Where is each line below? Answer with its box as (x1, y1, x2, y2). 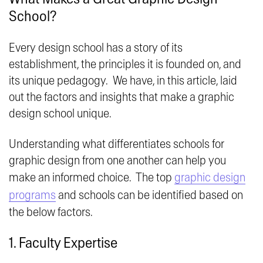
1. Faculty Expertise (9, 236, 117, 251)
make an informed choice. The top (9, 171, 174, 184)
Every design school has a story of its (9, 42, 183, 55)
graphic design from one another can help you (9, 154, 226, 167)
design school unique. (9, 107, 112, 120)
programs (9, 189, 56, 202)
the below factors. (9, 206, 95, 219)
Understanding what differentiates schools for (9, 138, 224, 151)
